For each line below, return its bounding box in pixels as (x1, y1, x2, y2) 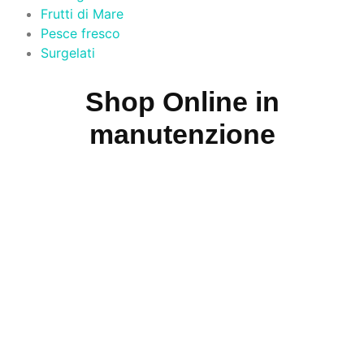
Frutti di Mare (41, 5, 123, 22)
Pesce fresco (41, 24, 120, 41)
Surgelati (41, 44, 95, 61)
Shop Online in (84, 85, 279, 117)
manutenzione (89, 118, 275, 149)
